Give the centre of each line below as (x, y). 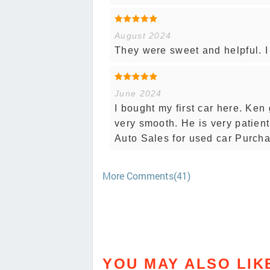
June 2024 (138, 93)
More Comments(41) (146, 175)
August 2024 (143, 35)
